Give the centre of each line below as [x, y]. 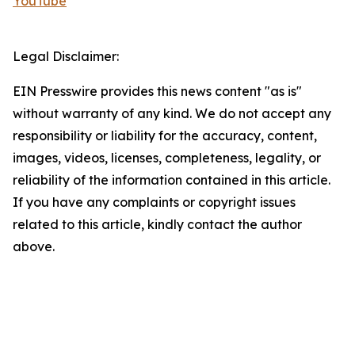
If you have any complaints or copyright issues [154, 202]
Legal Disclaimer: [66, 57]
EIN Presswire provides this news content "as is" [157, 92]
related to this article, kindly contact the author [157, 225]
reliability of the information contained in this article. [172, 180]
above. [34, 247]
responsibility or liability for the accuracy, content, [165, 136]
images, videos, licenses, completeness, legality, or [167, 158]
